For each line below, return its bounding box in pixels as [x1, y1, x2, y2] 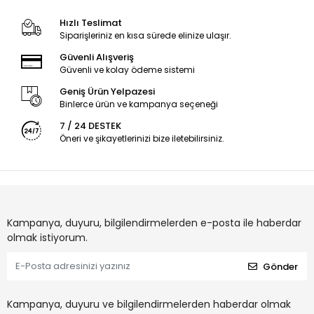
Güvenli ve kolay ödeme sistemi [59, 64, 195, 76]
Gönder [263, 259, 298, 273]
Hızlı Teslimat [59, 16, 122, 30]
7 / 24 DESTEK [59, 119, 121, 133]
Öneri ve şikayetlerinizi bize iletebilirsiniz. [59, 132, 224, 145]
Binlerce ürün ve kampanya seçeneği [59, 98, 218, 111]
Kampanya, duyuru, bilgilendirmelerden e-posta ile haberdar [7, 216, 301, 231]
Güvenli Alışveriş [59, 50, 134, 64]
